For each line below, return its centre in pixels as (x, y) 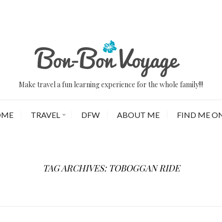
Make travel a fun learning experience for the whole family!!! (111, 84)
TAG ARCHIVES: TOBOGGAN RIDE (111, 168)
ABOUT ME (138, 115)
